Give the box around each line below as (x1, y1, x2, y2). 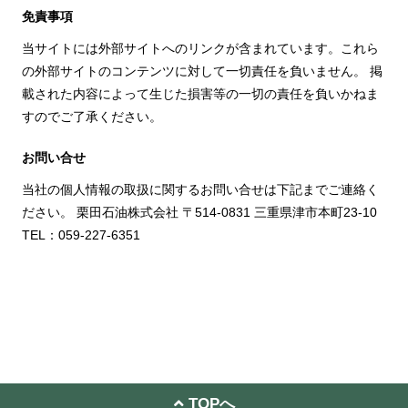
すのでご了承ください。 (22, 109, 162, 124)
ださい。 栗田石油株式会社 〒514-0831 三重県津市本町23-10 (22, 205, 377, 219)
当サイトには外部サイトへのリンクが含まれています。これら (22, 41, 379, 56)
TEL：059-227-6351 (22, 228, 140, 242)
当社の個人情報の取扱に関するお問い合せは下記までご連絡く (22, 182, 379, 197)
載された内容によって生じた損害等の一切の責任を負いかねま (22, 87, 379, 101)
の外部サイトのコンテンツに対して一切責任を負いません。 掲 (22, 64, 382, 78)
